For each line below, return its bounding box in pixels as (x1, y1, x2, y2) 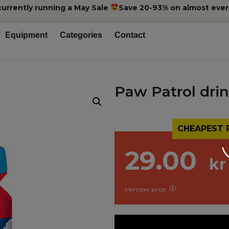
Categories (60, 31, 103, 40)
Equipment (5, 31, 48, 40)
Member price (125, 186, 167, 194)
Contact (114, 31, 146, 40)
